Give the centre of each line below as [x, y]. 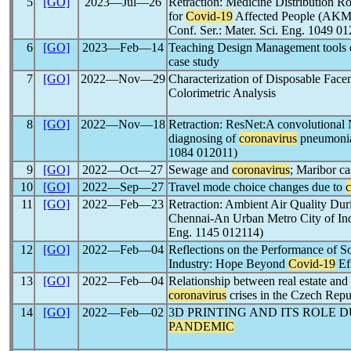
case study [194, 62]
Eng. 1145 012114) [216, 232]
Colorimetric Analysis [222, 93]
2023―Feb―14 [123, 47]
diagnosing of [204, 138]
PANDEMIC [201, 326]
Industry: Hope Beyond [228, 264]
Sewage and [200, 170]
